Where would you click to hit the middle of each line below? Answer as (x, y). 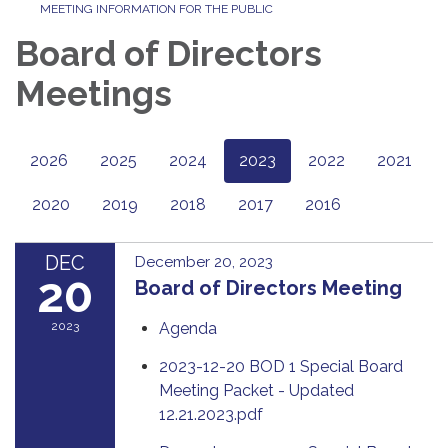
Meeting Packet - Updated (256, 390)
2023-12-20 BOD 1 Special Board (281, 366)
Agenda (188, 328)
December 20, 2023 (204, 261)
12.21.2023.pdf (211, 414)
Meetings (93, 93)
